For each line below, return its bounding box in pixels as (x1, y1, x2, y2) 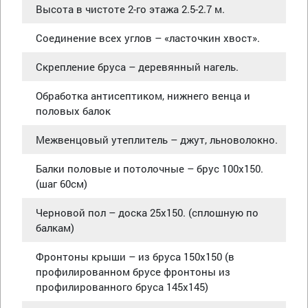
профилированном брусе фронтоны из (36, 264, 230, 278)
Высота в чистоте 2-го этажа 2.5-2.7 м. (36, 1, 225, 16)
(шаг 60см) (36, 176, 87, 190)
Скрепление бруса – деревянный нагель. (36, 59, 239, 74)
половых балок (36, 103, 111, 118)
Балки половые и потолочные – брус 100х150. (36, 161, 263, 175)
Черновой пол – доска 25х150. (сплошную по (36, 205, 258, 219)
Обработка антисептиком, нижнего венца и (36, 88, 250, 102)
